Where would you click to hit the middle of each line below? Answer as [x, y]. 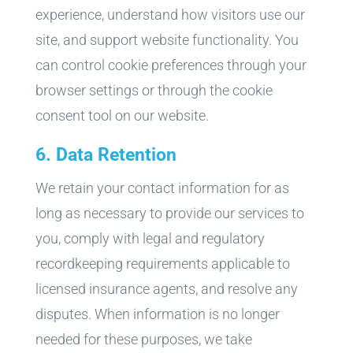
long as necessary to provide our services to [169, 213]
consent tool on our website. [122, 115]
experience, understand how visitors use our [170, 14]
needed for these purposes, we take [143, 339]
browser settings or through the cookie [154, 90]
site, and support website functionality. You [167, 39]
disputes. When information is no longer [157, 314]
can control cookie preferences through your [171, 65]
